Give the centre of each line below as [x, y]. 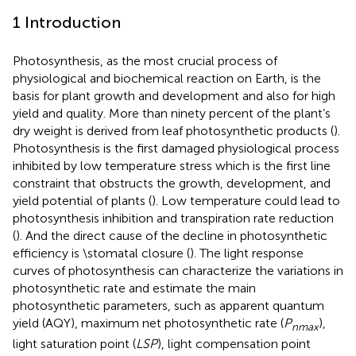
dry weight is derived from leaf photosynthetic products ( [173, 130]
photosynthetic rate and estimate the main [134, 288]
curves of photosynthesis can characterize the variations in [178, 270]
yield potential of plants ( [82, 200]
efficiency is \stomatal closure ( [101, 253]
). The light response [247, 253]
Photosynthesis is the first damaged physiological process [176, 148]
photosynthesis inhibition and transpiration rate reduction [173, 218]
